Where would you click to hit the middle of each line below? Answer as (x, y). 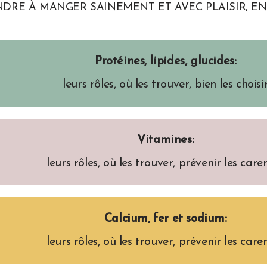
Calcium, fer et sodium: (165, 219)
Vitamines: (166, 140)
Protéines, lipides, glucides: (166, 61)
